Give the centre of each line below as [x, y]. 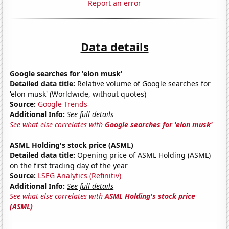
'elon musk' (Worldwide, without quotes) [78, 94]
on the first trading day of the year [69, 165]
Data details [114, 46]
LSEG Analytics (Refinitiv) [80, 175]
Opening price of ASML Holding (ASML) [143, 155]
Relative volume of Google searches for [143, 83]
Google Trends [63, 104]
